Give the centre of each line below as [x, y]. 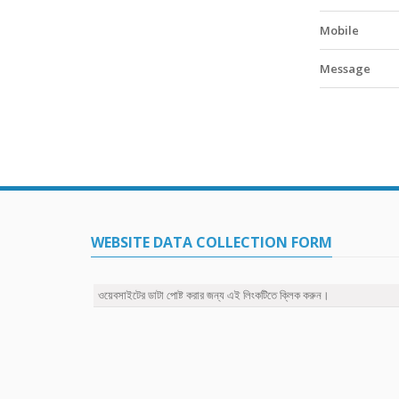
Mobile [339, 30]
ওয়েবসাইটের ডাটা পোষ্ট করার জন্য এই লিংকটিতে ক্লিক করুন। [214, 294]
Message [345, 68]
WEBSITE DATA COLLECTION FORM [212, 242]
